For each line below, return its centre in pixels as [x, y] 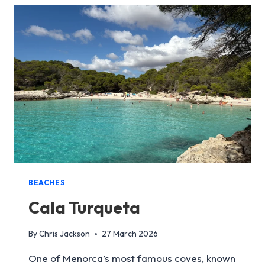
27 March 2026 [130, 234]
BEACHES [47, 182]
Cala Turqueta [84, 207]
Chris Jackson [65, 234]
